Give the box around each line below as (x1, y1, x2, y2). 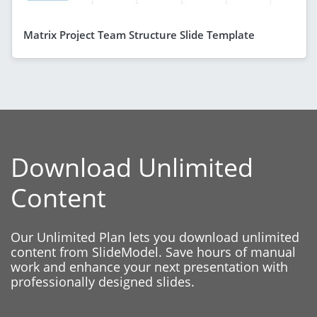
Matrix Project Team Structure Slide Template (23, 27, 255, 42)
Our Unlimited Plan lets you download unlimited (11, 228, 299, 246)
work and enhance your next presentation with (11, 258, 288, 275)
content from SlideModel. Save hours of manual (11, 243, 296, 260)
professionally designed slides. (11, 272, 195, 290)
